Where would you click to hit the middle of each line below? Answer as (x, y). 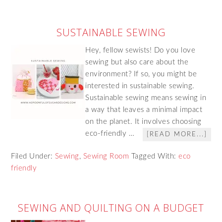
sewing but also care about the (137, 62)
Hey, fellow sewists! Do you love (140, 50)
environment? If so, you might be (141, 74)
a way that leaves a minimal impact (144, 110)
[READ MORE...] (177, 135)
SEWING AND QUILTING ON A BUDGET (111, 208)
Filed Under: (33, 156)
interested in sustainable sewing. (140, 86)
